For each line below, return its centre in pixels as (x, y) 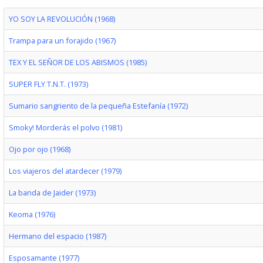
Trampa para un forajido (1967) (62, 41)
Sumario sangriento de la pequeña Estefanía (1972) (98, 106)
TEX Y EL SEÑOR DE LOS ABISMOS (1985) (77, 62)
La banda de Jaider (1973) (52, 193)
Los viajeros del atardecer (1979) (65, 171)
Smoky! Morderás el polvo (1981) (65, 127)
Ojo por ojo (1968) (39, 149)
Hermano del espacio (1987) (57, 236)
